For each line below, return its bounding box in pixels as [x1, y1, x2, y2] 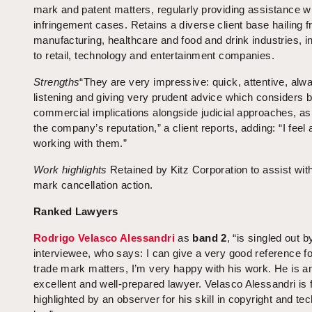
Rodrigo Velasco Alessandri [33, 232, 175, 244]
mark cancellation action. [33, 179, 153, 192]
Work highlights [33, 164, 107, 176]
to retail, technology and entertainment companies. [33, 49, 275, 62]
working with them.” [33, 137, 127, 150]
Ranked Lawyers [33, 205, 118, 218]
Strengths [33, 76, 80, 88]
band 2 [192, 232, 227, 244]
